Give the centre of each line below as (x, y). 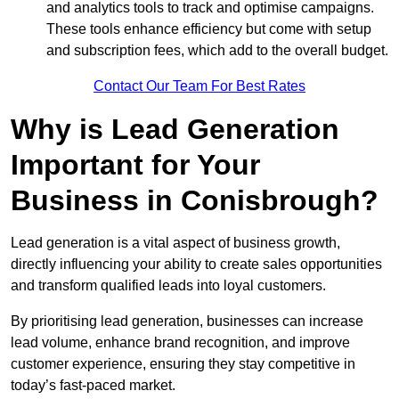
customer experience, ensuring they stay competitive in (183, 364)
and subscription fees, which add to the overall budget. (217, 51)
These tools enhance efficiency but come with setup (209, 29)
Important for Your (135, 165)
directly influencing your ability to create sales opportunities (196, 265)
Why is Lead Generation (175, 130)
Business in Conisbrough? (195, 201)
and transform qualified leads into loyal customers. (168, 286)
